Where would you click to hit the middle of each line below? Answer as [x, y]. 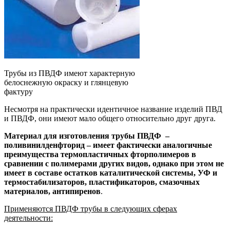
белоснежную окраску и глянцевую [66, 82]
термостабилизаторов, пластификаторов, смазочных [102, 182]
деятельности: [28, 218]
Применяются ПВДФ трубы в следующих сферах [91, 208]
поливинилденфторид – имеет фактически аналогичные [108, 145]
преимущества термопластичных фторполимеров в [100, 154]
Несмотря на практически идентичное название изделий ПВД [113, 109]
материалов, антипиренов [52, 191]
